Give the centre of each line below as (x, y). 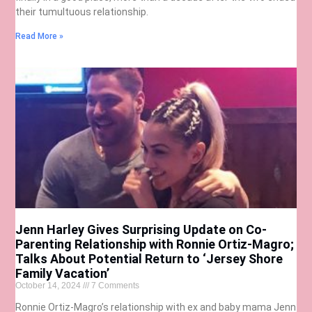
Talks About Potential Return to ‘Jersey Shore (149, 259)
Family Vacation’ (63, 274)
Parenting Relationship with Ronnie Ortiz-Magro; (155, 244)
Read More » (40, 37)
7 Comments (115, 286)
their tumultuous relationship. (83, 12)
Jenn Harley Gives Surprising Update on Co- (141, 230)
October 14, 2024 (49, 286)
